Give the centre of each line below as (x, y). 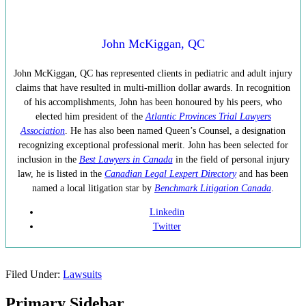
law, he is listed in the (61, 174)
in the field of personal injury (231, 160)
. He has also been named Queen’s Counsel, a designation (175, 131)
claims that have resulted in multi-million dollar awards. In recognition (153, 88)
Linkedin (167, 212)
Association (43, 131)
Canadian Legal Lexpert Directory (170, 174)
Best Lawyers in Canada (126, 160)
